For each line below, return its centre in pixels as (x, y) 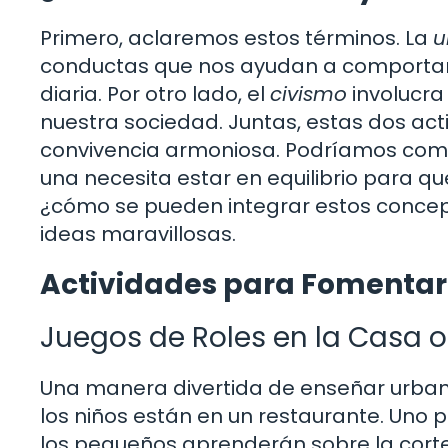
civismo (308, 93)
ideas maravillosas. (138, 233)
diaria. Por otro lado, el (155, 93)
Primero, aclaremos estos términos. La (236, 37)
